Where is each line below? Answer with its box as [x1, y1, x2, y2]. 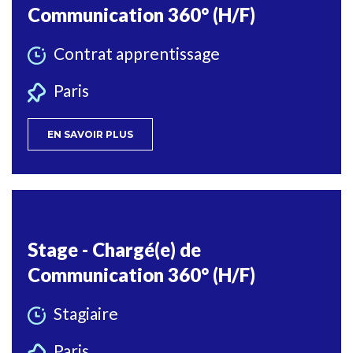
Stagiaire [54, 303, 118, 324]
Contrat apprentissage [54, 43, 220, 63]
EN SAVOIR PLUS [47, 128, 133, 141]
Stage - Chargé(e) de [28, 238, 201, 262]
